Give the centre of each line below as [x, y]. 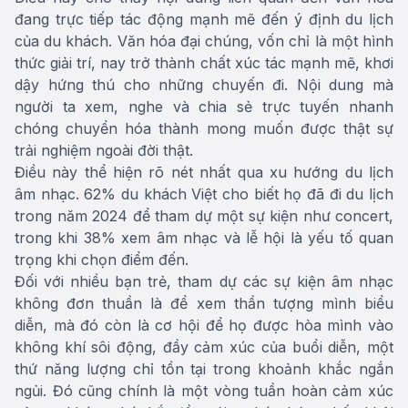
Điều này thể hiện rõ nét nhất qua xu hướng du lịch [204, 172]
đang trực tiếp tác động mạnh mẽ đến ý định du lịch [204, 19]
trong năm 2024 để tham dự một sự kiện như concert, [204, 216]
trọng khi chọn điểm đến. [102, 260]
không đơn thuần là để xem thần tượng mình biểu [204, 303]
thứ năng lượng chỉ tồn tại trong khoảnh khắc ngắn [204, 369]
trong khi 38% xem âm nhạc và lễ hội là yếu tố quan [204, 238]
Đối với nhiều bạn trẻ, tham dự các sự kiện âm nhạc [204, 281]
